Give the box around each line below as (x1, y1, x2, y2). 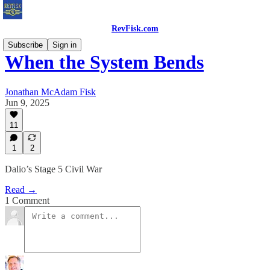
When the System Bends (5, 51, 204, 74)
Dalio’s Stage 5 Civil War (5, 164, 102, 174)
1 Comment (5, 195, 49, 206)
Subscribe (8, 40, 43, 49)
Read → (5, 184, 37, 195)
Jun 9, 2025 (5, 97, 49, 108)
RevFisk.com (111, 24, 159, 33)
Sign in (52, 40, 77, 49)
